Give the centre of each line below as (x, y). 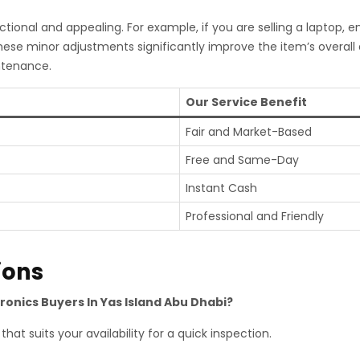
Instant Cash (221, 188)
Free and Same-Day (242, 160)
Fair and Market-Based (249, 132)
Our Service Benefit (246, 102)
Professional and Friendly (255, 216)
